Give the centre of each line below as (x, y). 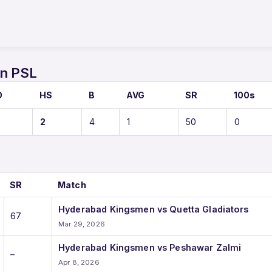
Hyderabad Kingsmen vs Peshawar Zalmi (150, 247)
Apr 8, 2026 (79, 262)
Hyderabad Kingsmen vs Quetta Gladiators (153, 209)
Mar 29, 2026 (82, 224)
